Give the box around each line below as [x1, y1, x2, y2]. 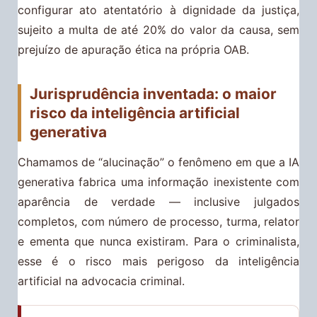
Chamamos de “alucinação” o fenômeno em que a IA [18, 154, 299, 169]
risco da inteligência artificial [30, 104, 240, 122]
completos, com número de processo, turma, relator [18, 214, 299, 229]
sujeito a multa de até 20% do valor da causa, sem [18, 23, 299, 38]
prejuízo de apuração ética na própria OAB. [18, 42, 249, 57]
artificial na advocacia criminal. [18, 273, 185, 288]
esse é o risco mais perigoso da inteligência [18, 253, 299, 268]
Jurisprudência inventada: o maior [30, 85, 277, 103]
